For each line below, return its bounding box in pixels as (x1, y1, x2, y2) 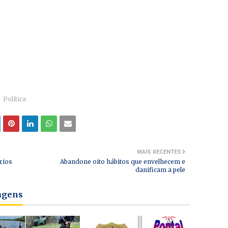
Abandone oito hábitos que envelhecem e (60, 158, 185, 165)
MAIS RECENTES (137, 149, 181, 155)
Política (3, 95, 26, 103)
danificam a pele (135, 166, 185, 174)
